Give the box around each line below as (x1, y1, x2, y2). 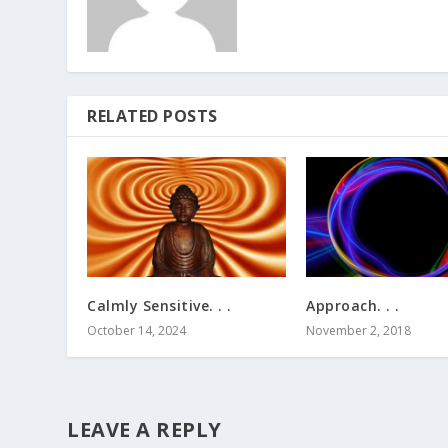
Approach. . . (306, 295, 400, 315)
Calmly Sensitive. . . (87, 295, 232, 315)
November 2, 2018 (306, 321, 411, 339)
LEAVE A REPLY (67, 415, 222, 443)
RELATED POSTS (87, 105, 218, 128)
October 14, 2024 (87, 321, 187, 339)
